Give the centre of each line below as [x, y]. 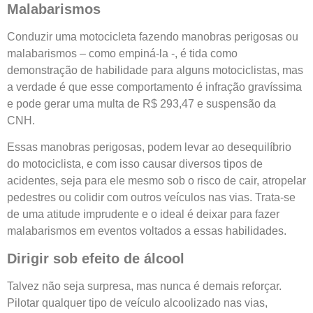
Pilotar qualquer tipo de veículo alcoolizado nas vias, [137, 303]
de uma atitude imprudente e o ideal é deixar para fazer [143, 214]
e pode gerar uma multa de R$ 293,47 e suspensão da [141, 103]
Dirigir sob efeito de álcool [96, 258]
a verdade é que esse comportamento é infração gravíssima [154, 87]
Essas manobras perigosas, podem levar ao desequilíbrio [149, 147]
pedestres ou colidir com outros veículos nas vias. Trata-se [151, 198]
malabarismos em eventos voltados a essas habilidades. [147, 231]
